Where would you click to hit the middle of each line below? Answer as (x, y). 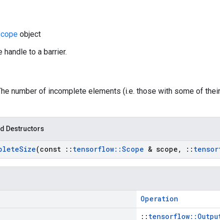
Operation (159, 199)
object (29, 34)
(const (50, 149)
